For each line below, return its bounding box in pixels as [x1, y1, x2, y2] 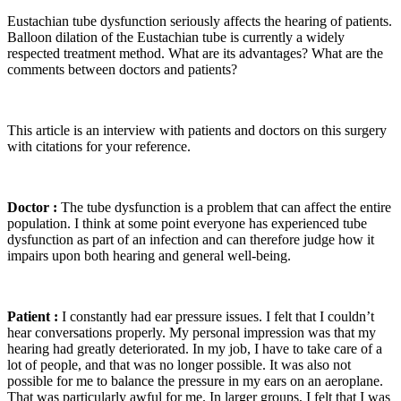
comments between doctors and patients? [7, 61, 237, 77]
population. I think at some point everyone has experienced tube [7, 215, 367, 231]
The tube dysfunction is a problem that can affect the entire [57, 199, 391, 215]
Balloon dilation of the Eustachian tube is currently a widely [7, 29, 345, 45]
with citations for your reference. [7, 138, 191, 154]
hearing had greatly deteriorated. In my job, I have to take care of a [7, 340, 382, 356]
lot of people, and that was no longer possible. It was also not [7, 356, 351, 372]
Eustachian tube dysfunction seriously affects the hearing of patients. [7, 13, 392, 29]
